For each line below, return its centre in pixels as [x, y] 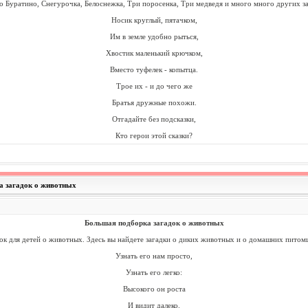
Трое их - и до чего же [154, 86]
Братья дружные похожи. [154, 102]
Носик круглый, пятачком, [154, 20]
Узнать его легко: [154, 272]
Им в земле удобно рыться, [154, 36]
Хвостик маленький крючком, [154, 53]
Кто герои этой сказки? [154, 135]
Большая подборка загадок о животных [154, 223]
